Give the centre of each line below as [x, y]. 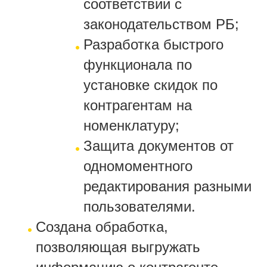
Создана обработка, [102, 226]
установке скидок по [150, 85]
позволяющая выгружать [118, 247]
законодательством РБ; [161, 24]
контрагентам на [138, 105]
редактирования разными [167, 186]
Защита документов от [159, 145]
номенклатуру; [131, 125]
